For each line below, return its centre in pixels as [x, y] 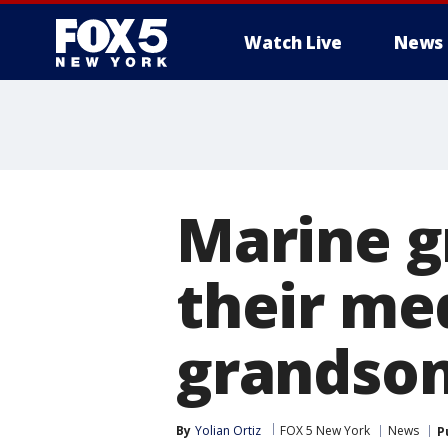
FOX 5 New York [325, 430]
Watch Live [293, 42]
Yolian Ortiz [228, 430]
